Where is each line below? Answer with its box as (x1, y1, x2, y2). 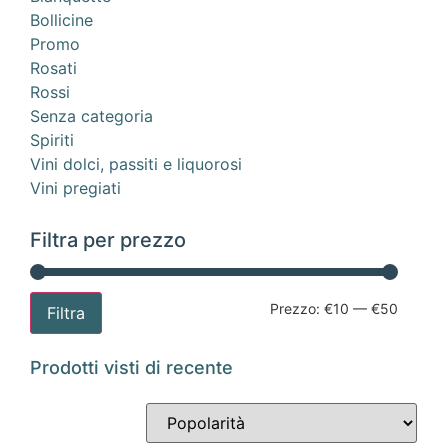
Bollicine (30, 10, 93, 31)
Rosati (30, 58, 77, 79)
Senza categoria (30, 106, 153, 127)
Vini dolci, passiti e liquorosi (30, 154, 242, 175)
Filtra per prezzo (30, 228, 186, 253)
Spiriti (30, 130, 74, 151)
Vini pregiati (30, 178, 121, 199)
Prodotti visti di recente (30, 357, 233, 379)
